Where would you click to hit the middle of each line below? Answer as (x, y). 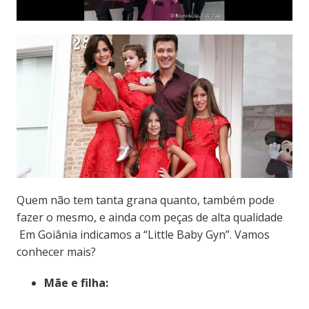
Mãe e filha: (76, 283)
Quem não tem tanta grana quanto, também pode (145, 200)
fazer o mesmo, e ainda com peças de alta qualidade (149, 218)
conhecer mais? (56, 252)
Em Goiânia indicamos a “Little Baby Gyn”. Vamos (143, 235)
